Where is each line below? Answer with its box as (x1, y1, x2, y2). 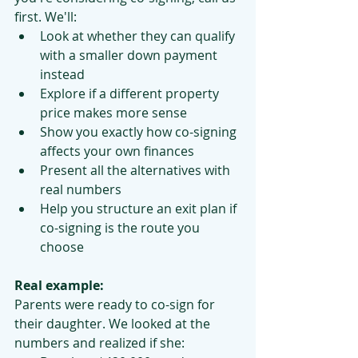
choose (40, 238, 84, 256)
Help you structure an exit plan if (40, 200, 240, 217)
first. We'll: (14, 8, 77, 26)
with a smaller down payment (40, 46, 221, 64)
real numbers (40, 181, 121, 198)
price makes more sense (40, 104, 187, 121)
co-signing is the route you (40, 219, 203, 237)
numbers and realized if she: (14, 334, 185, 352)
